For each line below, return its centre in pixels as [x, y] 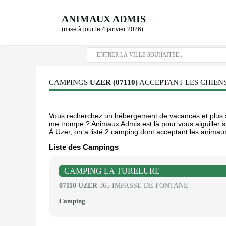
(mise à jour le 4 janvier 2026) [102, 29]
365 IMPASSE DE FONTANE [143, 185]
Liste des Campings [84, 147]
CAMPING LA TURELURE [112, 171]
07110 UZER [78, 185]
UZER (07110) [114, 82]
